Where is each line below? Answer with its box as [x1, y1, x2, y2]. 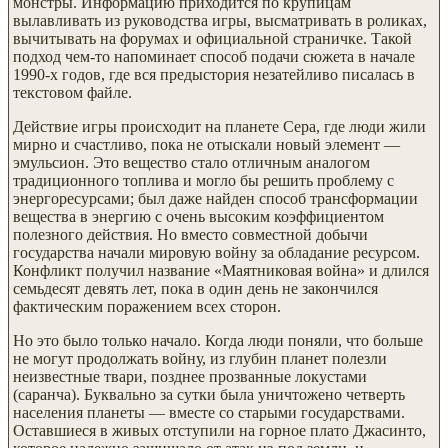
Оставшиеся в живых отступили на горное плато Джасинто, [13, 421, 426, 439]
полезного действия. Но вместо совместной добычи [13, 225, 368, 243]
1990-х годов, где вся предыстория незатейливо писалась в [13, 65, 415, 83]
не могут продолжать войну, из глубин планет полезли [13, 349, 387, 367]
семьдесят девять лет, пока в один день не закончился [13, 279, 378, 297]
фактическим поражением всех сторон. [13, 297, 281, 315]
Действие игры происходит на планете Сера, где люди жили [13, 117, 426, 135]
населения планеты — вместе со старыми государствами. [13, 403, 405, 421]
